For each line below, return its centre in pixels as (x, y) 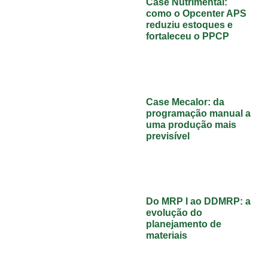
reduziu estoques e (189, 25)
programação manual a (198, 113)
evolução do (174, 213)
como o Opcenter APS (196, 14)
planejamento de (184, 224)
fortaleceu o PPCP (188, 36)
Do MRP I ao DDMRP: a (198, 202)
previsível (168, 136)
